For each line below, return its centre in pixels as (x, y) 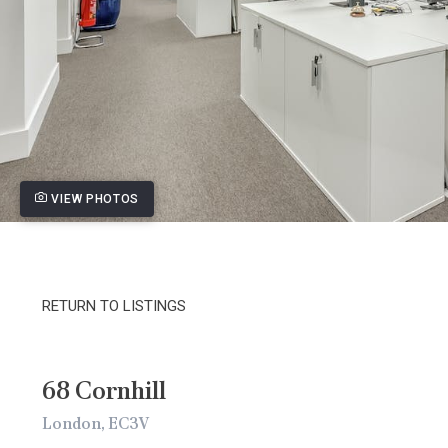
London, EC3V (96, 423)
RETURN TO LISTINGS (114, 306)
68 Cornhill (104, 390)
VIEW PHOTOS (93, 199)
